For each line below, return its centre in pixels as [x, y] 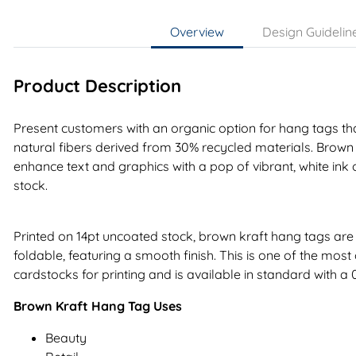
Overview [197, 31]
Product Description [97, 85]
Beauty [66, 337]
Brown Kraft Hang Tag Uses [98, 306]
